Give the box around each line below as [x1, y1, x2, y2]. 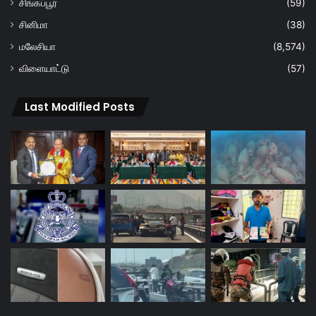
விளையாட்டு [19, 63, 69, 75]
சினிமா [19, 19, 48, 31]
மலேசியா [19, 41, 56, 53]
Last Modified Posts [25, 99, 135, 115]
